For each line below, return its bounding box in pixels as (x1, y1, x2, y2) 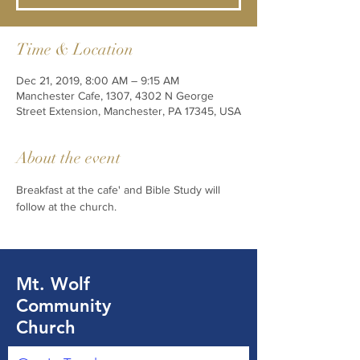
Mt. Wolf (16, 273, 90, 295)
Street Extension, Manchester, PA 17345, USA (16, 104, 241, 117)
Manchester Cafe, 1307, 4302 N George (16, 89, 214, 102)
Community (16, 295, 111, 317)
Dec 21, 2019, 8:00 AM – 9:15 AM (16, 74, 179, 87)
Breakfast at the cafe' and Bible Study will (16, 183, 223, 196)
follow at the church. (16, 200, 120, 213)
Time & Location (16, 39, 133, 59)
